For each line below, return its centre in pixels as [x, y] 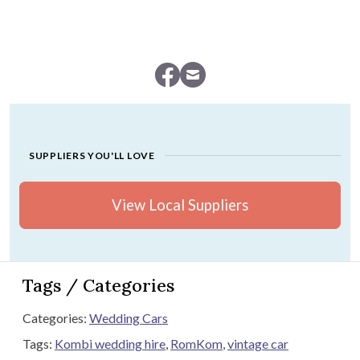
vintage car [258, 344]
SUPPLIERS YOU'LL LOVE [92, 155]
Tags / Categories [98, 286]
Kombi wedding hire [110, 344]
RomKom [196, 344]
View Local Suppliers [180, 205]
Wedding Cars [129, 318]
